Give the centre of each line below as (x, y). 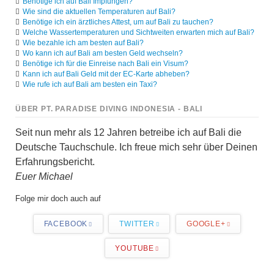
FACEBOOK (66, 224)
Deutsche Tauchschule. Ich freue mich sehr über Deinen (136, 147)
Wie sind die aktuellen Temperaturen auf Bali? (99, 11)
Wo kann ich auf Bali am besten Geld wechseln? (103, 53)
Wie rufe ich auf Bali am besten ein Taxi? (90, 84)
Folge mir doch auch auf (58, 198)
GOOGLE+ (206, 224)
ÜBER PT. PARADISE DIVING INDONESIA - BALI (109, 109)
